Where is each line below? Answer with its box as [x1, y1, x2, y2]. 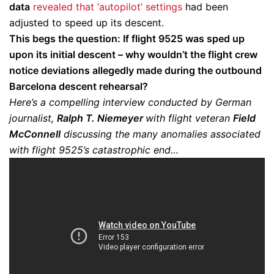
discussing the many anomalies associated [61, 127, 261, 140]
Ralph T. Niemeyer [57, 111, 146, 124]
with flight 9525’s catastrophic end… [9, 143, 179, 156]
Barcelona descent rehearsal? [9, 80, 148, 92]
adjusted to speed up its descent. [9, 16, 164, 29]
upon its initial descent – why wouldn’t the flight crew [9, 48, 257, 61]
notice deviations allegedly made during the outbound [9, 64, 262, 76]
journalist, [9, 111, 57, 124]
